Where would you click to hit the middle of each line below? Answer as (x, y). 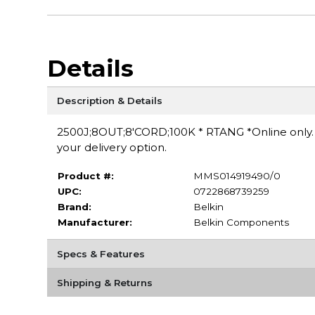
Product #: (85, 175)
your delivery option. (111, 147)
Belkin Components (241, 222)
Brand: (74, 206)
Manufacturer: (95, 222)
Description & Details (109, 100)
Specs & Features (101, 253)
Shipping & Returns (104, 282)
